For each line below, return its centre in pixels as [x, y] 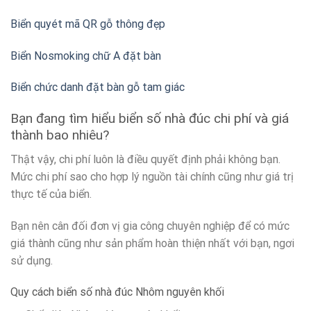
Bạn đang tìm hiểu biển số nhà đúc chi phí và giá [150, 119]
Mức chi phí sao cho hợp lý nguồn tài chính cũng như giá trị [152, 176]
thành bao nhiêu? [60, 135]
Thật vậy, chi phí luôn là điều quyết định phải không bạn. [145, 159]
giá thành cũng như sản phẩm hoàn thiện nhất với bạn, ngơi [152, 243]
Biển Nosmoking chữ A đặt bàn [86, 56]
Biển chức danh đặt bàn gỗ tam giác [98, 87]
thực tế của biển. [51, 194]
